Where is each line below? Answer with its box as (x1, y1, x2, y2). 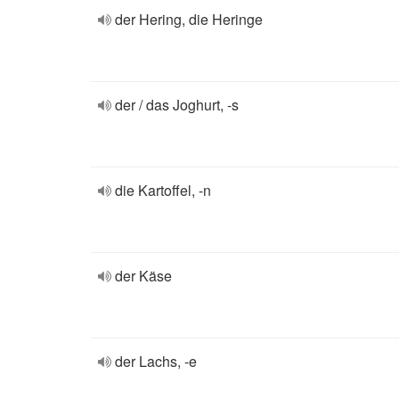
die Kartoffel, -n (115, 180, 211, 200)
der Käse (115, 265, 172, 286)
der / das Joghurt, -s (115, 94, 239, 115)
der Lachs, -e (115, 351, 197, 371)
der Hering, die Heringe (115, 9, 263, 29)
